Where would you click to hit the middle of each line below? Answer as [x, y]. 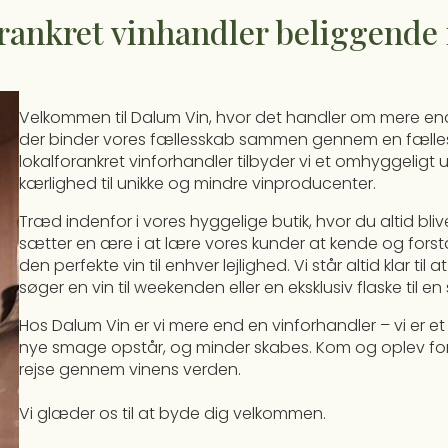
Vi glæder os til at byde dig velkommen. [172, 413]
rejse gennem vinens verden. [130, 369]
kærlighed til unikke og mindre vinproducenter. [197, 183]
